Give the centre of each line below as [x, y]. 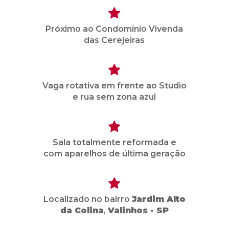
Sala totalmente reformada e [114, 142]
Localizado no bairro [87, 199]
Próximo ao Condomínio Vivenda [114, 29]
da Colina [82, 210]
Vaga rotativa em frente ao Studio [114, 86]
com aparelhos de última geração [114, 154]
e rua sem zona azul [114, 97]
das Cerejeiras [114, 40]
